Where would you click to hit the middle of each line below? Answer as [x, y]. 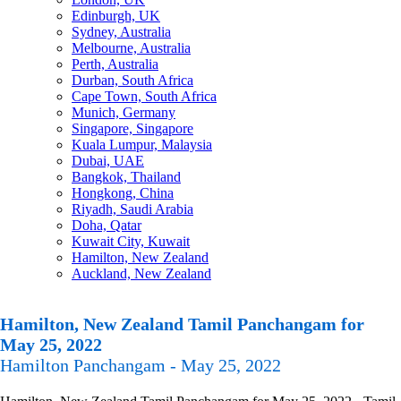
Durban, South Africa [132, 80]
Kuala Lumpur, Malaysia [142, 145]
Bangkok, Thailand [126, 177]
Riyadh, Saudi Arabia [132, 209]
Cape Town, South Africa [144, 96]
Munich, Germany [124, 112]
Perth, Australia [115, 64]
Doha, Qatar [107, 225]
